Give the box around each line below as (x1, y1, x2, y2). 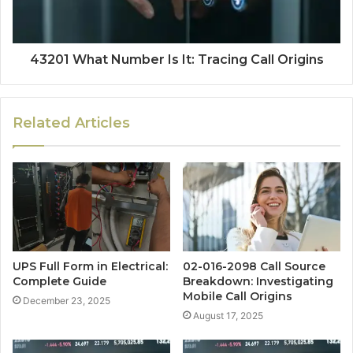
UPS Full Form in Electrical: (13, 258, 168, 273)
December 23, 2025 (23, 294, 110, 307)
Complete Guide (13, 273, 106, 288)
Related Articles (13, 113, 130, 132)
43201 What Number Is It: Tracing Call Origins (29, 51, 324, 67)
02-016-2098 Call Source (183, 258, 325, 273)
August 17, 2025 (193, 309, 263, 321)
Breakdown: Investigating (183, 273, 333, 288)
